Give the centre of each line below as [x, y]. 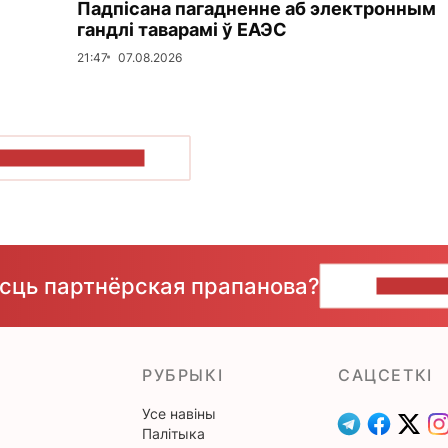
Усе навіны [179, 413]
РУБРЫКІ [183, 374]
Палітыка [173, 433]
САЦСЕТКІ [385, 374]
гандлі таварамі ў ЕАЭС [182, 29]
